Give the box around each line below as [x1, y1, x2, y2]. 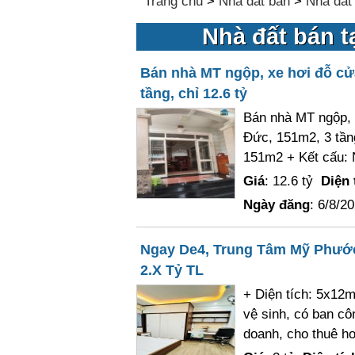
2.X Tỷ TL [139, 262, 204, 278]
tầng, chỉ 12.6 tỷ [139, 86, 247, 101]
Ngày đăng [242, 197, 310, 212]
